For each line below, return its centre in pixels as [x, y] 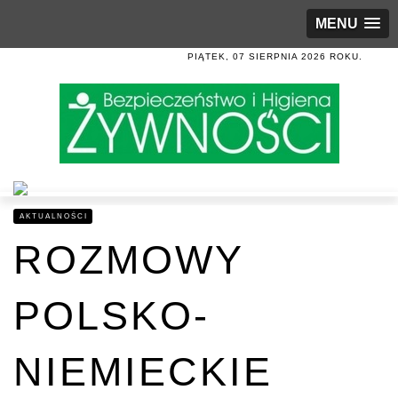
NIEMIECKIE [143, 372]
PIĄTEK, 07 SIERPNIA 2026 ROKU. [275, 56]
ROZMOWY [128, 260]
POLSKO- [111, 316]
